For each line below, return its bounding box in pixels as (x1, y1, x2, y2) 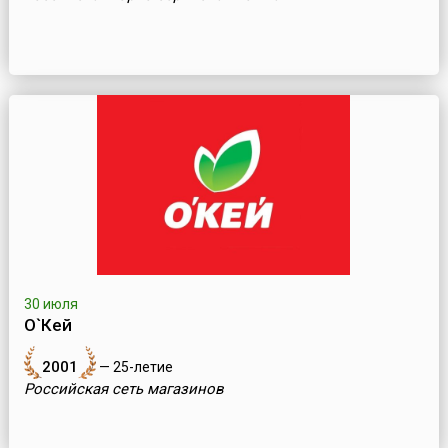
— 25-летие (95, 359, 173, 376)
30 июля (23, 296, 78, 313)
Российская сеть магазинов (23, 380, 224, 399)
